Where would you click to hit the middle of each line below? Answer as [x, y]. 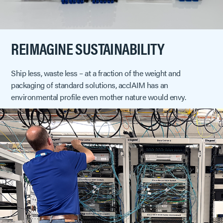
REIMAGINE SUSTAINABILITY [88, 48]
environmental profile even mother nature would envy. [99, 97]
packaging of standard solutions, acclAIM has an [90, 85]
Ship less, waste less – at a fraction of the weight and [96, 73]
